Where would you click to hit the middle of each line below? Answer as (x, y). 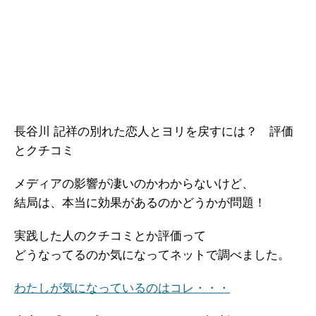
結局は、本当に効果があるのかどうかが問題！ (140, 203)
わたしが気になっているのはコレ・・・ (122, 288)
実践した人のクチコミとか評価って (110, 236)
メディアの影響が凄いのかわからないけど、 (134, 184)
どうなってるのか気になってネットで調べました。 (152, 255)
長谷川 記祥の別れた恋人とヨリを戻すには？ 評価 (154, 132)
